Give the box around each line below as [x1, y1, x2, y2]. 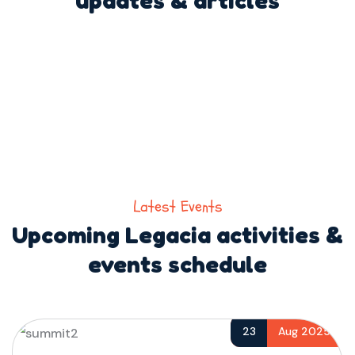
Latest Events [132, 195, 223, 217]
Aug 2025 [278, 323, 330, 338]
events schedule [88, 249, 267, 278]
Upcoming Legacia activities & [12, 219, 343, 249]
